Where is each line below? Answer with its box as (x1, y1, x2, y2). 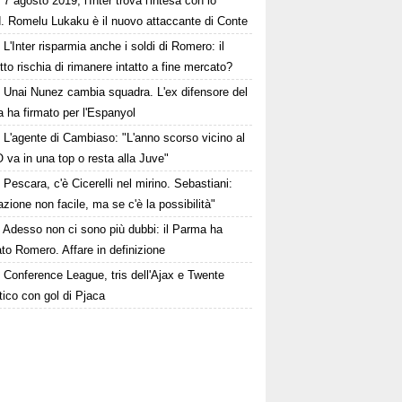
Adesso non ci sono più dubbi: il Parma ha (3, 223, 223, 236)
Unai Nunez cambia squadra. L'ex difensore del (4, 85, 249, 99)
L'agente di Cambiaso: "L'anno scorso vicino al (4, 131, 246, 144)
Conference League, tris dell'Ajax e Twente (4, 268, 225, 282)
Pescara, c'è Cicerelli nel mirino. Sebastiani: (4, 177, 233, 190)
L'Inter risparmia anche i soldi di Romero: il (4, 39, 225, 53)
